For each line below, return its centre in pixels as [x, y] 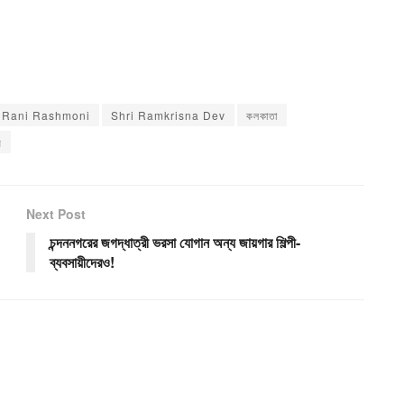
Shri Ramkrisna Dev [168, 115]
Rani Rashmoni [46, 115]
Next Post [56, 214]
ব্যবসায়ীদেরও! [82, 262]
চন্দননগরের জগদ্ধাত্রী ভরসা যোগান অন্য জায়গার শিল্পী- [175, 243]
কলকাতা [262, 115]
